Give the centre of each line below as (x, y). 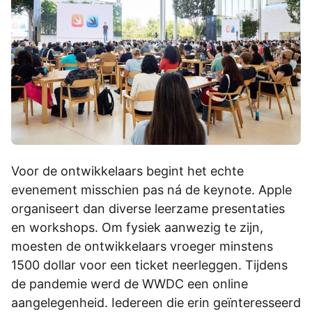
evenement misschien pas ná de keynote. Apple (151, 189)
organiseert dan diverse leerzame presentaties (148, 208)
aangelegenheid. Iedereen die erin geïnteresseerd (156, 302)
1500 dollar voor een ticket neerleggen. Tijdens (149, 265)
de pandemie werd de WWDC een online (130, 283)
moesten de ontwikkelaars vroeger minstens (142, 246)
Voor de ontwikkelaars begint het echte (127, 171)
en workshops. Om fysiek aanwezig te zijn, (137, 227)
